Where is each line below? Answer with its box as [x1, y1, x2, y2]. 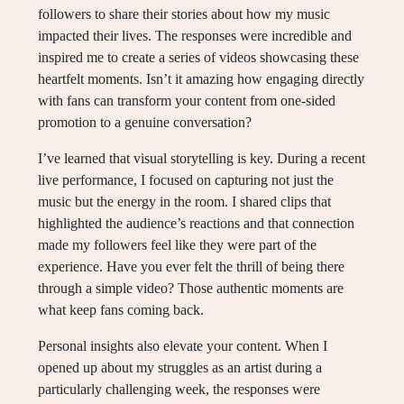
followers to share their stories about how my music [38, 6, 330, 23]
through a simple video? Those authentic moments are [38, 280, 344, 297]
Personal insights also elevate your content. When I [38, 338, 327, 354]
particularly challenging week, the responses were [38, 381, 320, 398]
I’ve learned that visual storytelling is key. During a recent [38, 151, 365, 167]
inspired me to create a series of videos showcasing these [38, 50, 359, 66]
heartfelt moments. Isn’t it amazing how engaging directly [38, 71, 364, 87]
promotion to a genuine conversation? [38, 115, 252, 131]
